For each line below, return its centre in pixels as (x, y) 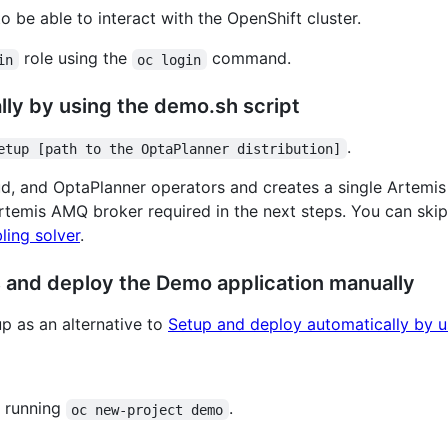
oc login (169, 59)
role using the (75, 58)
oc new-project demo (147, 409)
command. (248, 58)
